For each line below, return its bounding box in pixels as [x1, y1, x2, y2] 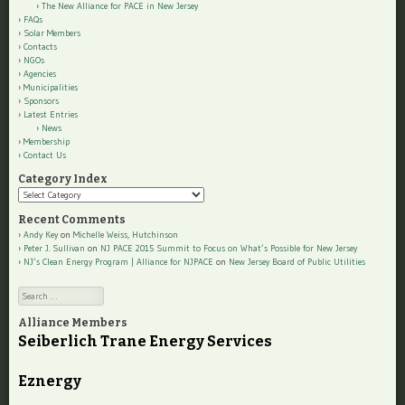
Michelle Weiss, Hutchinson [73, 229, 178, 241]
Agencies [24, 68, 56, 80]
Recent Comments [18, 213, 126, 227]
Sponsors [24, 95, 59, 108]
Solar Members [24, 27, 80, 40]
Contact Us [24, 149, 66, 162]
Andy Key [24, 229, 58, 241]
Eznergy [18, 372, 81, 391]
